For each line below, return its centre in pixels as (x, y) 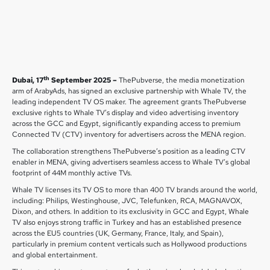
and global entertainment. (55, 255)
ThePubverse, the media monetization (181, 80)
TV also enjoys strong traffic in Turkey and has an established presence (127, 222)
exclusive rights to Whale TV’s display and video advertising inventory (125, 113)
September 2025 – (83, 80)
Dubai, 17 (28, 80)
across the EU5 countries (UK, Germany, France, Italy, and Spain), (118, 233)
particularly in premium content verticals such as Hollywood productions (129, 244)
